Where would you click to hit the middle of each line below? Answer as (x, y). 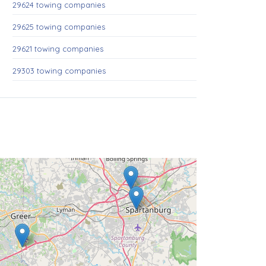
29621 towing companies (58, 49)
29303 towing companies (59, 71)
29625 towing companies (59, 27)
